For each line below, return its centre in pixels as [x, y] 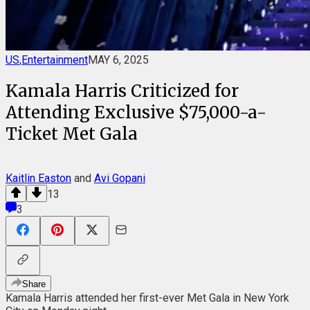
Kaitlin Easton [38, 178]
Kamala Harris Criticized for [122, 91]
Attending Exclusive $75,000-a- [136, 112]
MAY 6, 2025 [118, 60]
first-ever [162, 298]
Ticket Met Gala [72, 134]
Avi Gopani [120, 178]
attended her [106, 298]
